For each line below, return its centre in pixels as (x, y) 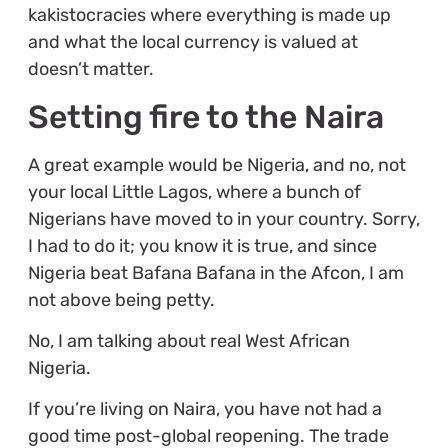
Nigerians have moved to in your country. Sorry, (223, 218)
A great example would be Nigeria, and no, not (216, 164)
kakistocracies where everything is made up (209, 15)
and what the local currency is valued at (192, 42)
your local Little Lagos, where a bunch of (194, 191)
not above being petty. (123, 299)
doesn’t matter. (90, 69)
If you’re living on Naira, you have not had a (204, 409)
